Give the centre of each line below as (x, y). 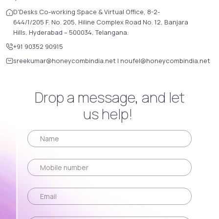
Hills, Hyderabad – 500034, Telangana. (71, 32)
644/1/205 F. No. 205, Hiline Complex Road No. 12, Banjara (101, 22)
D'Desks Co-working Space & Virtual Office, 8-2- (87, 11)
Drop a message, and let (109, 97)
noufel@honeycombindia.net (165, 60)
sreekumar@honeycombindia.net (65, 60)
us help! (109, 114)
